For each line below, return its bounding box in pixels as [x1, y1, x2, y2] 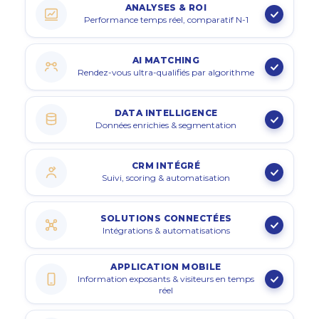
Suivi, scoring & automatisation [102, 172, 230, 183]
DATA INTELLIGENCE [114, 107, 218, 118]
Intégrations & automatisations [102, 224, 230, 236]
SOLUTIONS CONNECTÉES [100, 212, 232, 224]
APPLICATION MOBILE [110, 261, 221, 272]
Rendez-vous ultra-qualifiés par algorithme [78, 66, 254, 78]
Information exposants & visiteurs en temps [78, 273, 254, 284]
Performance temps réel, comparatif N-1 [83, 14, 249, 25]
